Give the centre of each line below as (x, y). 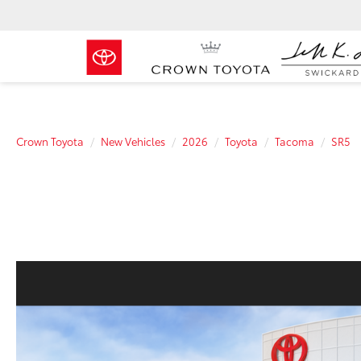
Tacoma (295, 141)
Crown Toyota (50, 141)
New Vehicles (133, 141)
